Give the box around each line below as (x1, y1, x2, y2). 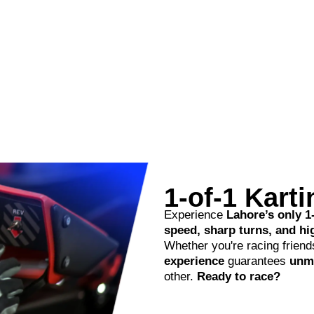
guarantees (224, 254, 289, 268)
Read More (185, 301, 236, 313)
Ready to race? (197, 270, 280, 283)
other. (164, 270, 197, 283)
